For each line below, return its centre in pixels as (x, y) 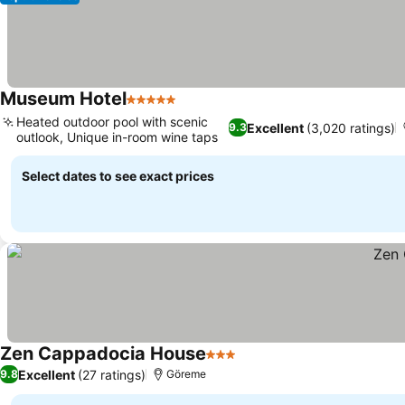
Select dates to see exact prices (118, 176)
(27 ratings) (112, 374)
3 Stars (230, 363)
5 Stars (150, 108)
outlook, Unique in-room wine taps (117, 137)
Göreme (186, 374)
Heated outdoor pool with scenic (112, 122)
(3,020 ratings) (351, 127)
